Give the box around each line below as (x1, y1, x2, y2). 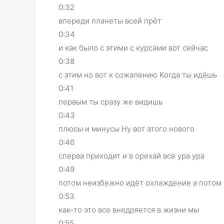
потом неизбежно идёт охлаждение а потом (58, 177, 221, 187)
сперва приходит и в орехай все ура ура (58, 150, 204, 160)
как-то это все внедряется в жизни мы (58, 204, 199, 214)
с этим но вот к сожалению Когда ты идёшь (58, 69, 217, 79)
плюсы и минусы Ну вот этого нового (58, 123, 194, 133)
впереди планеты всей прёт (58, 15, 161, 25)
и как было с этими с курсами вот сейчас (58, 42, 208, 52)
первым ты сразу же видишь (58, 96, 162, 106)
